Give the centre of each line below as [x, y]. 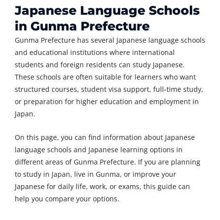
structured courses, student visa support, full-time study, [109, 89]
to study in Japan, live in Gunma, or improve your [96, 174]
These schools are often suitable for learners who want [105, 77]
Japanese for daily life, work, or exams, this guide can [102, 187]
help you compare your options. [67, 199]
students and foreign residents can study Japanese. [100, 64]
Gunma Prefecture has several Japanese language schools [110, 40]
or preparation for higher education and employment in [107, 101]
